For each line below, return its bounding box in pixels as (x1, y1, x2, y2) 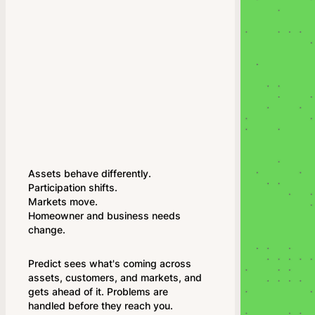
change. (28, 224, 65, 236)
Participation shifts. (28, 181, 117, 193)
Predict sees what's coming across (28, 257, 191, 269)
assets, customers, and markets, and (28, 271, 202, 283)
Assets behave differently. (28, 167, 151, 179)
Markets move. (28, 195, 98, 207)
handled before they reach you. (28, 300, 173, 311)
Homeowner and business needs (28, 210, 181, 221)
